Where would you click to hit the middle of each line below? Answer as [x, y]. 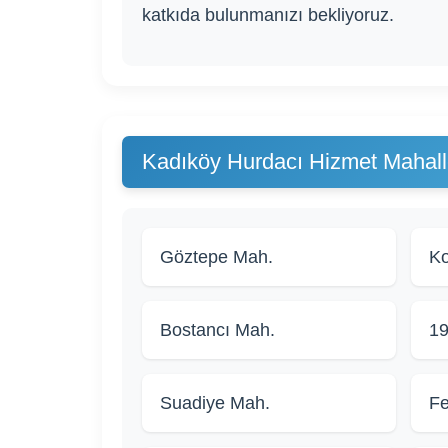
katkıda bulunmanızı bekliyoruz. [268, 15]
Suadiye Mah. [215, 403]
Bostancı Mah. [217, 330]
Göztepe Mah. [216, 257]
